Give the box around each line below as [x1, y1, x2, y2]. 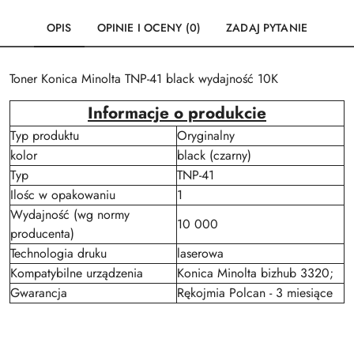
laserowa [177, 244, 224, 262]
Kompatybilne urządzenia [10, 264, 143, 282]
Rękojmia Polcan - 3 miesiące [177, 284, 333, 302]
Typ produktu [10, 126, 79, 145]
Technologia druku [10, 244, 107, 262]
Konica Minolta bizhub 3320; [177, 264, 333, 282]
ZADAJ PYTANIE [226, 20, 307, 36]
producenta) [10, 224, 74, 243]
